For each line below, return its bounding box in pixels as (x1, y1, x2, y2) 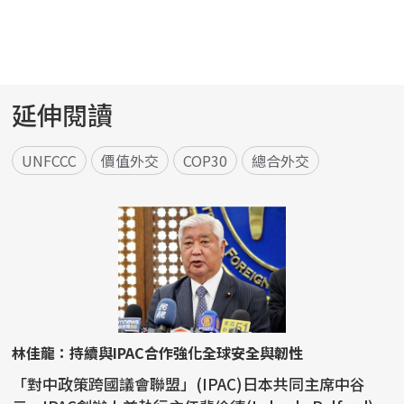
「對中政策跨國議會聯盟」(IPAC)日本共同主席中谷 (12, 372, 366, 396)
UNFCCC (22, 150, 78, 172)
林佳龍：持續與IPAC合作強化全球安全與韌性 (12, 342, 304, 364)
